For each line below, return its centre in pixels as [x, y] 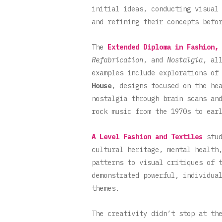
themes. [107, 188]
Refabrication [117, 60]
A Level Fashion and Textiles [147, 137]
